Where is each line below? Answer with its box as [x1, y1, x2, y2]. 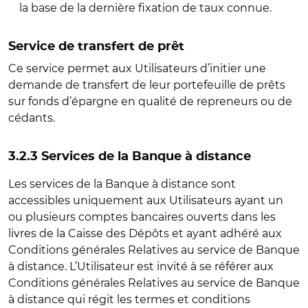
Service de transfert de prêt [8, 41, 184, 53]
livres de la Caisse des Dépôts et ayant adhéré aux [8, 227, 282, 240]
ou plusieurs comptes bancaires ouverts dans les [8, 210, 276, 223]
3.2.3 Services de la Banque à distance [8, 151, 254, 163]
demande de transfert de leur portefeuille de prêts [8, 78, 285, 91]
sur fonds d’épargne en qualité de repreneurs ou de [8, 95, 292, 108]
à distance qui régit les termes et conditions [8, 293, 250, 306]
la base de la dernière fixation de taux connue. [19, 1, 272, 14]
